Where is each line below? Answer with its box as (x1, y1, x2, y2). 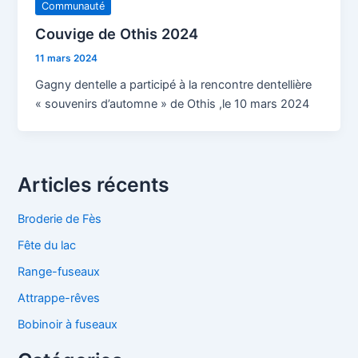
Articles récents (18, 172, 170, 197)
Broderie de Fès (18, 211, 102, 226)
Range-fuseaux (18, 264, 101, 279)
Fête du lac (18, 237, 77, 253)
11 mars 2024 (35, 52, 98, 64)
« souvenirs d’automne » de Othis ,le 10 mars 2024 (35, 96, 310, 111)
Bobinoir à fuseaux (18, 316, 118, 332)
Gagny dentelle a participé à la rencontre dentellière (35, 77, 312, 92)
